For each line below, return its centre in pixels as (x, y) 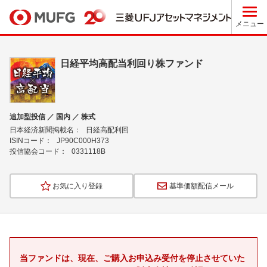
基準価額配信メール (201, 186)
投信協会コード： (38, 151)
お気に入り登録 (77, 186)
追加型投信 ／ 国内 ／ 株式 (52, 117)
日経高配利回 (107, 130)
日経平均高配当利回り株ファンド (132, 63)
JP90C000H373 (83, 141)
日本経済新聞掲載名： (45, 130)
